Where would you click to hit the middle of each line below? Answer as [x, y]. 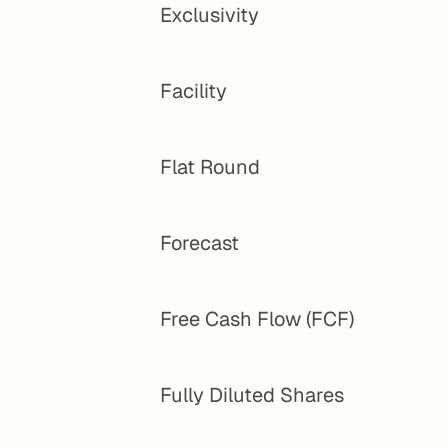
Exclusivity [209, 15]
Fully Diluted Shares [252, 395]
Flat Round [210, 167]
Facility [193, 91]
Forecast [199, 243]
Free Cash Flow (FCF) [257, 319]
